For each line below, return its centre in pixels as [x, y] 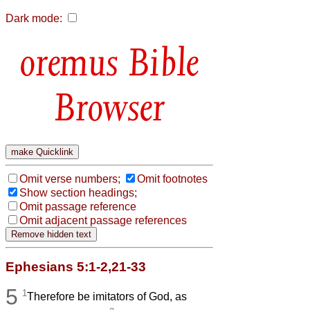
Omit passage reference [78, 206]
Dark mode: [34, 18]
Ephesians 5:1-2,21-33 [76, 266]
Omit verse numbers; [70, 179]
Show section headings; [78, 192]
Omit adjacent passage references [103, 220]
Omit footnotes [172, 179]
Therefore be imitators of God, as [107, 297]
